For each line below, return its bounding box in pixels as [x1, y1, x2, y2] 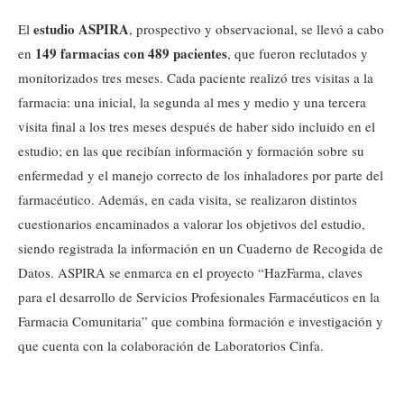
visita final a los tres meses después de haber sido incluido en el [18, 117, 375, 136]
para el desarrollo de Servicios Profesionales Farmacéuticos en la [18, 288, 380, 307]
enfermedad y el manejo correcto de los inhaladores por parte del [18, 166, 383, 185]
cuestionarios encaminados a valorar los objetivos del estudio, [18, 215, 365, 234]
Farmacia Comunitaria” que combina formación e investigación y [18, 312, 383, 331]
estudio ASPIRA [30, 19, 129, 40]
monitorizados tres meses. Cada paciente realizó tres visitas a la [18, 69, 373, 87]
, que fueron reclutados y [227, 44, 368, 63]
